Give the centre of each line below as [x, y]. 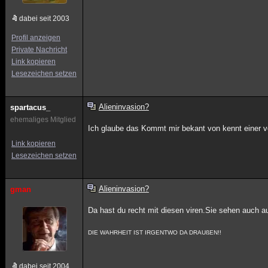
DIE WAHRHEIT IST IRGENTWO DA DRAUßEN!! [155, 232]
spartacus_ [30, 107]
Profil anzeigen [36, 38]
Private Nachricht [39, 50]
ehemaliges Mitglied [43, 120]
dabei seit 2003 [44, 19]
